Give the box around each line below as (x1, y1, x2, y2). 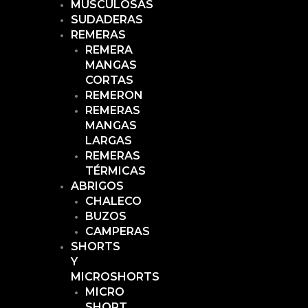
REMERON (85, 89, 143, 102)
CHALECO (85, 195, 142, 208)
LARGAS (85, 134, 132, 148)
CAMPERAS (85, 225, 150, 239)
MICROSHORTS (71, 270, 160, 284)
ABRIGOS (71, 179, 124, 193)
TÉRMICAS (85, 164, 146, 178)
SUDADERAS (71, 13, 144, 27)
